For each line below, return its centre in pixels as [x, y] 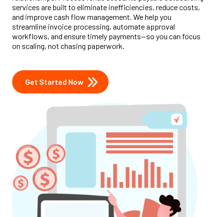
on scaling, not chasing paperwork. [68, 46]
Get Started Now [54, 82]
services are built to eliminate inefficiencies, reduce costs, [106, 7]
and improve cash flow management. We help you [92, 17]
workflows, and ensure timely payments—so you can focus [106, 36]
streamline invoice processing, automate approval [93, 26]
